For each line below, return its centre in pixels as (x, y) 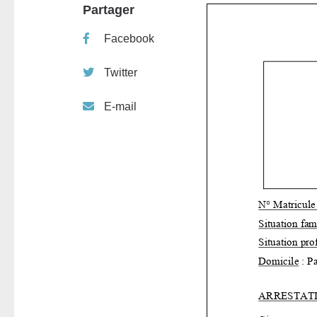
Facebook (129, 38)
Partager (109, 10)
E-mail (120, 106)
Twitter (121, 72)
